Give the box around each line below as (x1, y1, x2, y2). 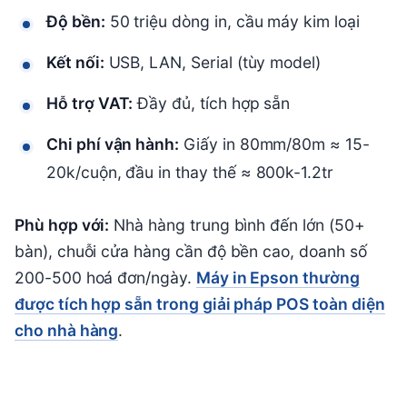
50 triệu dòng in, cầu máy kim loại (104, 12, 360, 32)
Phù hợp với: (15, 215, 110, 235)
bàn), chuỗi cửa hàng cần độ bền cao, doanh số (15, 242, 367, 262)
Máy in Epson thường (195, 268, 360, 288)
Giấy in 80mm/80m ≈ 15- (179, 134, 370, 154)
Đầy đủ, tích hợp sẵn (133, 94, 291, 114)
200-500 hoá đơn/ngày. (15, 268, 196, 288)
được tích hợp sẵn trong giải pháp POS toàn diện (15, 294, 385, 314)
